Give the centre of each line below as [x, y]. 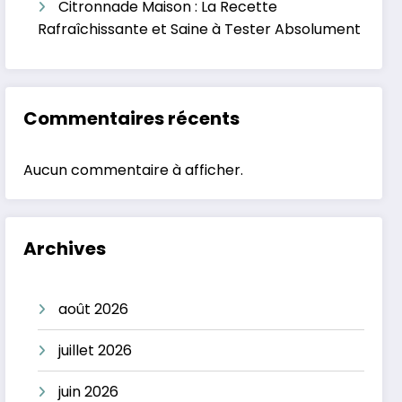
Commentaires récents [132, 118]
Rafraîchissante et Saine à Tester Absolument [200, 29]
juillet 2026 [96, 350]
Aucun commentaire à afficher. [134, 170]
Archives [65, 248]
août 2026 [94, 309]
